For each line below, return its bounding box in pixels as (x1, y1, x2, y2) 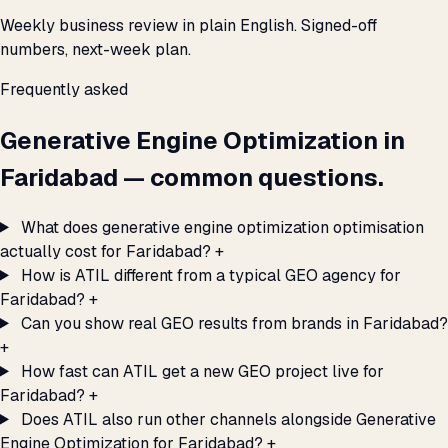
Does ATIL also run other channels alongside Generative (20, 408, 436, 430)
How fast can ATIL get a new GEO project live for (20, 360, 384, 382)
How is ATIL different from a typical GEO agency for (20, 264, 401, 286)
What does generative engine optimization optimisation (20, 216, 424, 238)
